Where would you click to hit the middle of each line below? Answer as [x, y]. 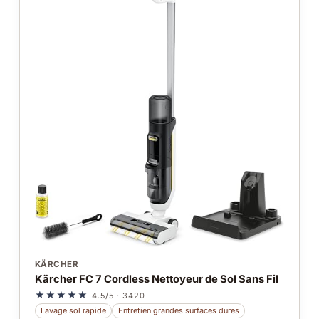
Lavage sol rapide [74, 311]
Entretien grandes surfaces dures [178, 311]
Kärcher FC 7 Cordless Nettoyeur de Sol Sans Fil [156, 279]
